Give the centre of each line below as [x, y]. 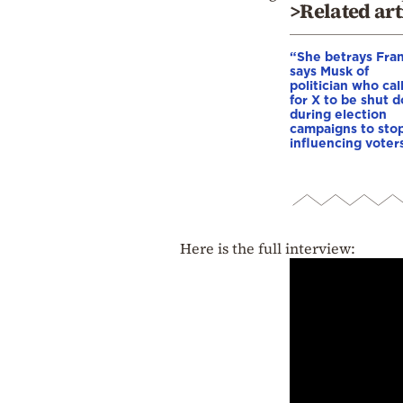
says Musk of [329, 71]
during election [338, 114]
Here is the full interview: [268, 249]
